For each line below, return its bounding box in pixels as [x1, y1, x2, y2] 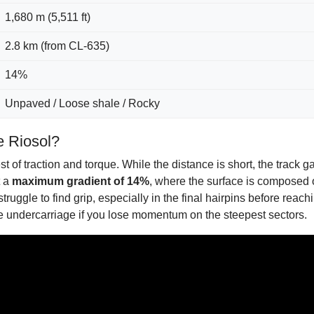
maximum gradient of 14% [12, 175, 149, 187]
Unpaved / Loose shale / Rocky [5, 97, 160, 109]
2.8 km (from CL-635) [5, 40, 109, 52]
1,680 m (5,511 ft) [5, 11, 90, 23]
